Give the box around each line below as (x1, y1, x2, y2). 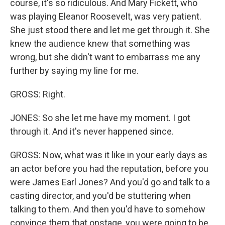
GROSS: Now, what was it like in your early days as (10, 150, 207, 160)
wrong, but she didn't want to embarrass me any (10, 52, 200, 62)
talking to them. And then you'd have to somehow (10, 204, 205, 214)
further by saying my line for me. (10, 65, 139, 76)
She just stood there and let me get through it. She (10, 25, 210, 35)
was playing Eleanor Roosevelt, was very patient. (10, 11, 201, 22)
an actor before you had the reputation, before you (10, 163, 208, 174)
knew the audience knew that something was (10, 38, 190, 49)
